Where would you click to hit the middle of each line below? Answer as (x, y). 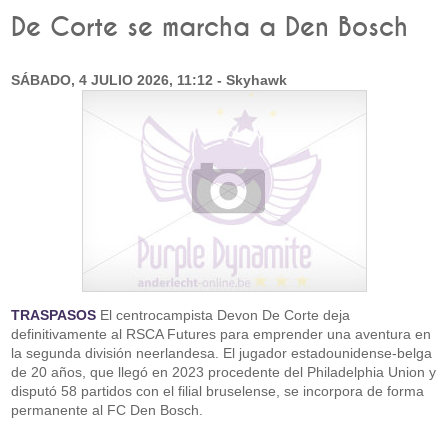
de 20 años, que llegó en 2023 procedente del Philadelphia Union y (224, 372)
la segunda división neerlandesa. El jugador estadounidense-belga (222, 353)
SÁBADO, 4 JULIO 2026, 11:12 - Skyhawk (149, 80)
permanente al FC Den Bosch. (107, 410)
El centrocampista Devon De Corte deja (223, 315)
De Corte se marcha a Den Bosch (210, 28)
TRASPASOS (54, 315)
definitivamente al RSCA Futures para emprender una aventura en (221, 334)
